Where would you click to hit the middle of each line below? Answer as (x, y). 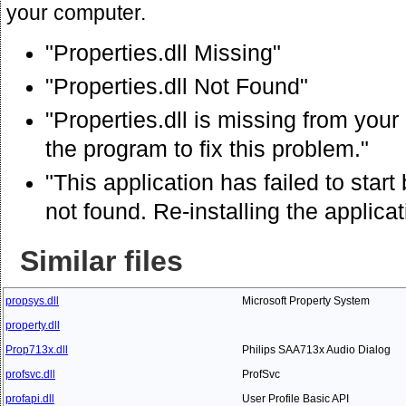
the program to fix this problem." (207, 149)
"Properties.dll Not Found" (177, 86)
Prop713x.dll (37, 349)
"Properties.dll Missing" (163, 53)
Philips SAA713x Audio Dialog (316, 349)
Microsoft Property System (306, 300)
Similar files (101, 261)
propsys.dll (32, 300)
